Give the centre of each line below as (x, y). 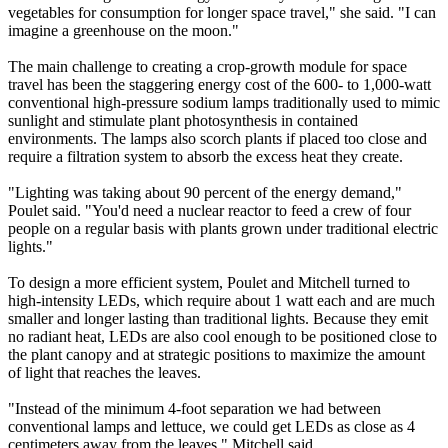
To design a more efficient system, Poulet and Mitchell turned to (209, 283)
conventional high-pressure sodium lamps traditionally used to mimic (224, 103)
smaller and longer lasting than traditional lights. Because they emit (218, 319)
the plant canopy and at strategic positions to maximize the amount (216, 355)
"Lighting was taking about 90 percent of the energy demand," (205, 193)
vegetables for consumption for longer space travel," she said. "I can (222, 13)
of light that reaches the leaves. (104, 373)
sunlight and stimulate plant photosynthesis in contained (183, 121)
